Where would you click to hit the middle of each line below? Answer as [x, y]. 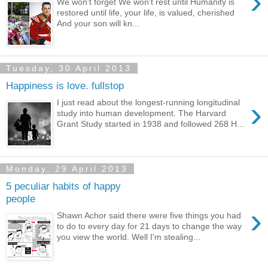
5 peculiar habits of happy [63, 186]
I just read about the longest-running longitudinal [149, 103]
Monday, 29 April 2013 [67, 168]
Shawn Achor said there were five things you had [149, 216]
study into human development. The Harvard [142, 113]
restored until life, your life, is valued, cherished [146, 13]
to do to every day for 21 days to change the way [150, 226]
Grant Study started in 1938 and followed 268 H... [151, 124]
